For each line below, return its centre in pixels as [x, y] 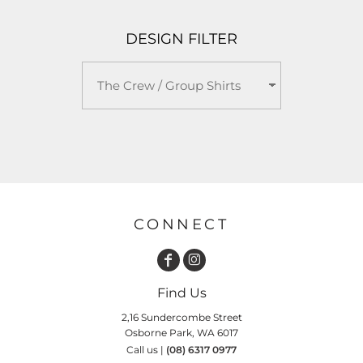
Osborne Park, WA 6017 [181, 332]
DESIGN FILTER [181, 39]
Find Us [181, 293]
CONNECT [181, 224]
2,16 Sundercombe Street [181, 317]
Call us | [146, 349]
